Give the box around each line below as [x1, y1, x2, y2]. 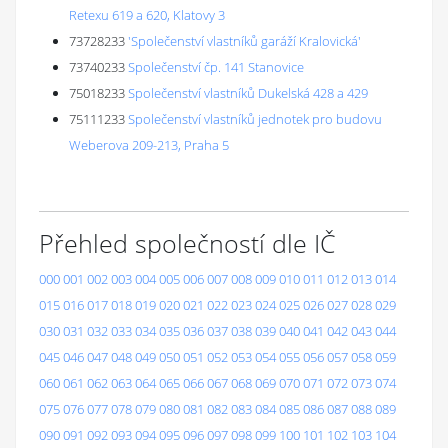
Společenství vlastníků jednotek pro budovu [128, 110, 382, 128]
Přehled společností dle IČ [39, 226, 336, 260]
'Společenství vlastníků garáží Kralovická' [128, 32, 361, 50]
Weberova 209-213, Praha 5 [69, 136, 229, 154]
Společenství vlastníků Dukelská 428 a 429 [128, 84, 368, 102]
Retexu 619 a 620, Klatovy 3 [69, 6, 225, 24]
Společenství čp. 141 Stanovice [128, 58, 304, 76]
